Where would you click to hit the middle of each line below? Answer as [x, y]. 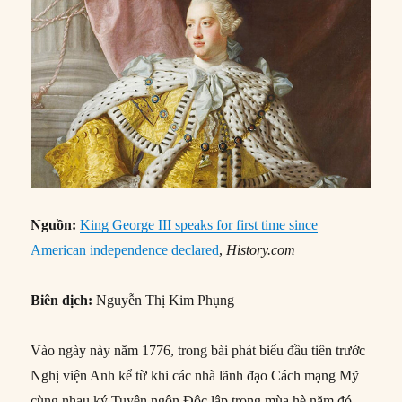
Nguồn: [54, 225]
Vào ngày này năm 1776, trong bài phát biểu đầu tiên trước [198, 351]
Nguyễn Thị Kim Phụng [164, 301]
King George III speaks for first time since [199, 225]
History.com [261, 250]
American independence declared [125, 250]
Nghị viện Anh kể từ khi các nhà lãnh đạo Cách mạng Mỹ [195, 376]
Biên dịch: [62, 301]
